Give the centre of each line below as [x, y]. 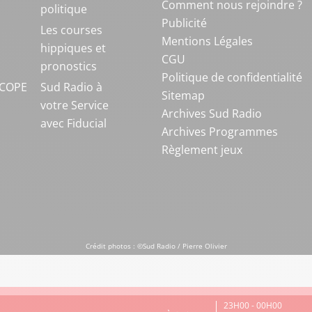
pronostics [68, 66]
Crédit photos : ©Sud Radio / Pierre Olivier [156, 246]
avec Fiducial [73, 123]
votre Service [74, 105]
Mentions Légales [207, 41]
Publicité [184, 23]
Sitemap [183, 95]
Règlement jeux [202, 150]
